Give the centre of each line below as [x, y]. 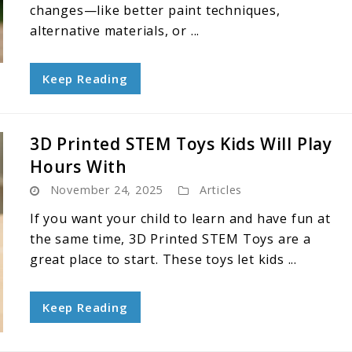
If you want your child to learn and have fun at [180, 218]
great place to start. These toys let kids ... [163, 259]
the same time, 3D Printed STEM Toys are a [170, 239]
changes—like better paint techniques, [155, 10]
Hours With [79, 167]
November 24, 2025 [106, 190]
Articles [221, 190]
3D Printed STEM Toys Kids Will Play [181, 144]
